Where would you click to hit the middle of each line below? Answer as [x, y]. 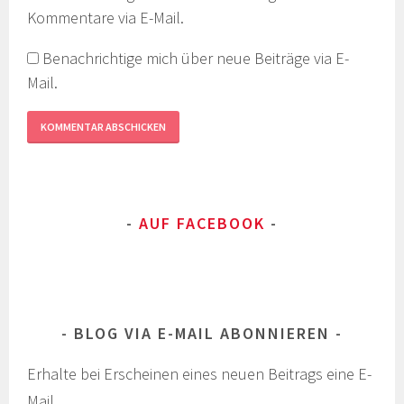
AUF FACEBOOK [202, 224]
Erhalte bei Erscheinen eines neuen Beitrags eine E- [200, 374]
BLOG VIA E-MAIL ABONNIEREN [202, 333]
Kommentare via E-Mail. [106, 18]
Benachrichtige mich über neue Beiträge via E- [196, 59]
